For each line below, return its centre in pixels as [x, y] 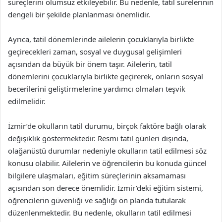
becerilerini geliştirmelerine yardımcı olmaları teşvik [97, 88]
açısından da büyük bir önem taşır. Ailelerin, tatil [90, 64]
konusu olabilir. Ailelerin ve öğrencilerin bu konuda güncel [107, 163]
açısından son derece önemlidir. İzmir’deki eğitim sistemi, [106, 188]
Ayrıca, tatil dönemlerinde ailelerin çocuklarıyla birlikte [101, 39]
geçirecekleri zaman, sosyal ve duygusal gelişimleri [95, 51]
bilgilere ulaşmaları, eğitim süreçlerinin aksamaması [97, 175]
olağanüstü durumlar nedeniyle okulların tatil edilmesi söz [107, 150]
